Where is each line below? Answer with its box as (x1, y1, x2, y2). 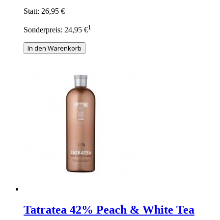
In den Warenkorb (27, 44, 82, 53)
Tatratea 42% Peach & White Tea (24, 203, 194, 217)
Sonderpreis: (24, 26, 62, 34)
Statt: (24, 7, 39, 16)
